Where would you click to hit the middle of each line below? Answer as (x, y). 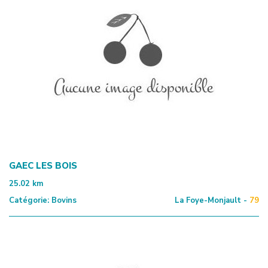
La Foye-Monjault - (211, 200)
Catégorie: (29, 200)
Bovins (63, 200)
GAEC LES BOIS (43, 165)
